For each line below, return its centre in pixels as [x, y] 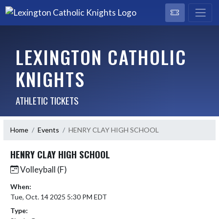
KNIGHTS [50, 78]
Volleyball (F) [43, 169]
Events [48, 130]
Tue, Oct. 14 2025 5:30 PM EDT [59, 197]
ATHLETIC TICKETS [47, 100]
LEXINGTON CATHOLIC [101, 56]
